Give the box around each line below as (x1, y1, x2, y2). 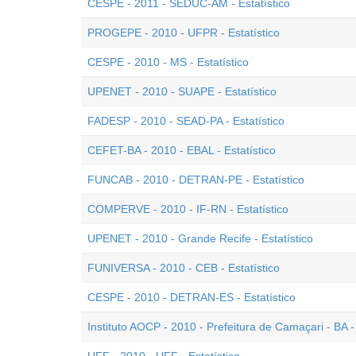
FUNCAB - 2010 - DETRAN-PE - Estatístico (87, 173, 304, 186)
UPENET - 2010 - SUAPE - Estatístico (87, 85, 277, 98)
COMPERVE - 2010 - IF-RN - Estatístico (87, 203, 288, 215)
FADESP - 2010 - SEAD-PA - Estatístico (87, 114, 284, 127)
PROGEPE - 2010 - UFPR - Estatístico (87, 26, 280, 39)
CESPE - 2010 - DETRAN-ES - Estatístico (87, 291, 296, 304)
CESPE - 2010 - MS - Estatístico (87, 56, 249, 68)
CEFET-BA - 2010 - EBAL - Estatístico (87, 144, 276, 157)
